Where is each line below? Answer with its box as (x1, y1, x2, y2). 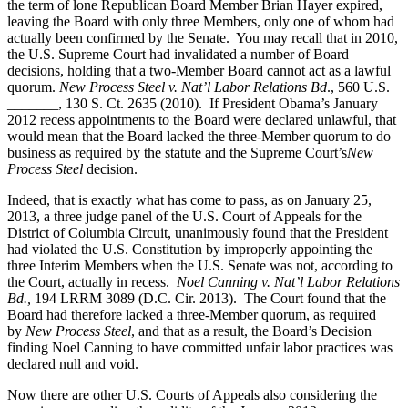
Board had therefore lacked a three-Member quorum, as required (7, 306, 376, 322)
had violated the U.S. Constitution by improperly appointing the (7, 240, 372, 257)
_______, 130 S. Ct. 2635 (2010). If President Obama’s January (7, 95, 378, 111)
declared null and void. (7, 355, 138, 372)
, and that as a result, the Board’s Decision (131, 322, 372, 339)
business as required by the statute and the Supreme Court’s (7, 144, 347, 160)
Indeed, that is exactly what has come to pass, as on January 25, (7, 191, 372, 208)
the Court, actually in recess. (7, 273, 177, 290)
